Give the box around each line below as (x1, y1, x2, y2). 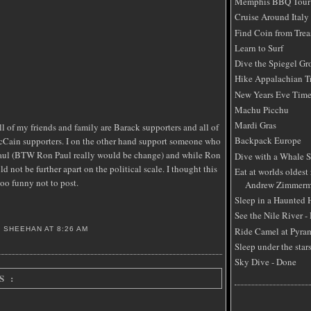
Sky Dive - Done (235, 255, 296, 269)
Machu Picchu (235, 103, 289, 116)
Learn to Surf (235, 41, 283, 54)
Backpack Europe (235, 134, 301, 147)
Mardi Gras (235, 119, 276, 132)
